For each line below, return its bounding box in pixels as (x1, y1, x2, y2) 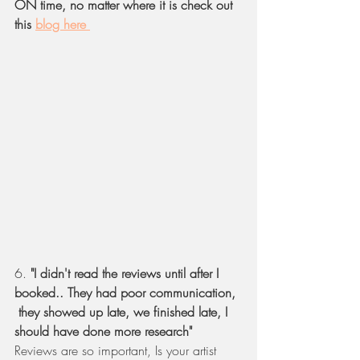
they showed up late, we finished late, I (14, 302, 231, 321)
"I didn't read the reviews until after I (31, 264, 223, 282)
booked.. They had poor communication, (14, 283, 239, 301)
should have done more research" (14, 321, 196, 340)
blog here (35, 15, 90, 34)
